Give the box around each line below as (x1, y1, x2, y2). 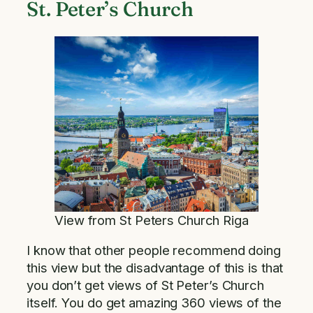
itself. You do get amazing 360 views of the (27, 295, 282, 311)
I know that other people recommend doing (27, 242, 281, 259)
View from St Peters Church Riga (54, 212, 249, 228)
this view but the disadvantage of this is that (27, 260, 284, 276)
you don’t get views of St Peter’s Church (27, 277, 264, 293)
